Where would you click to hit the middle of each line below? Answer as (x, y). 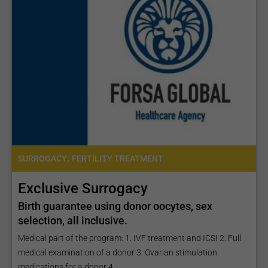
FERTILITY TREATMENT (118, 159)
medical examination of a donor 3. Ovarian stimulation (118, 253)
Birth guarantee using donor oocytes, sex (115, 206)
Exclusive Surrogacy (83, 189)
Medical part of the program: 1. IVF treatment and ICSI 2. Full (130, 238)
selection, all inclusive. (73, 221)
